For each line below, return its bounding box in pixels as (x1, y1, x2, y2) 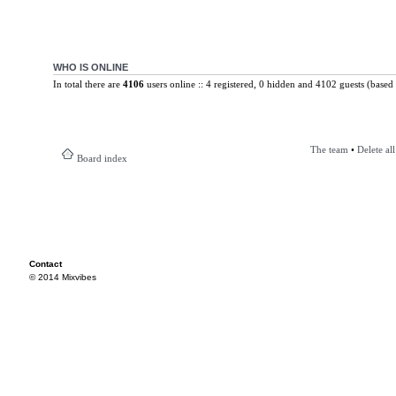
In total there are (52, 78, 123, 89)
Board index (76, 153, 127, 164)
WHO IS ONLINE (52, 61, 128, 72)
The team (309, 144, 348, 155)
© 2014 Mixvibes (29, 272, 96, 282)
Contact (29, 259, 62, 269)
